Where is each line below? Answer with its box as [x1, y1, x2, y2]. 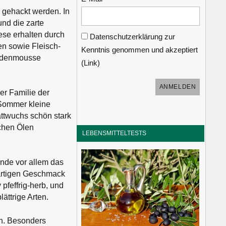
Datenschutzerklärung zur [88, 32, 176, 41]
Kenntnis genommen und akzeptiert [81, 45, 198, 54]
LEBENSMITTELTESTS [82, 130, 147, 137]
